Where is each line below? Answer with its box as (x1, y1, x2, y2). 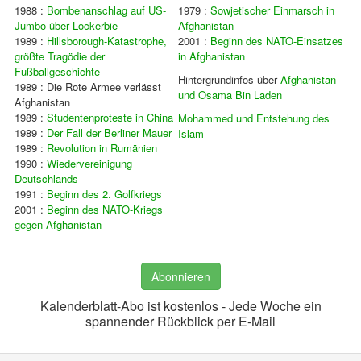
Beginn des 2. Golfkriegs (46, 186, 162, 201)
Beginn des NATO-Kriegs (46, 201, 163, 217)
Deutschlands (14, 171, 78, 186)
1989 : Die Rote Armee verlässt (14, 79, 161, 94)
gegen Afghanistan (14, 217, 102, 232)
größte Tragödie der (14, 48, 105, 64)
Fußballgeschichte (14, 64, 100, 79)
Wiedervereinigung (46, 156, 132, 171)
